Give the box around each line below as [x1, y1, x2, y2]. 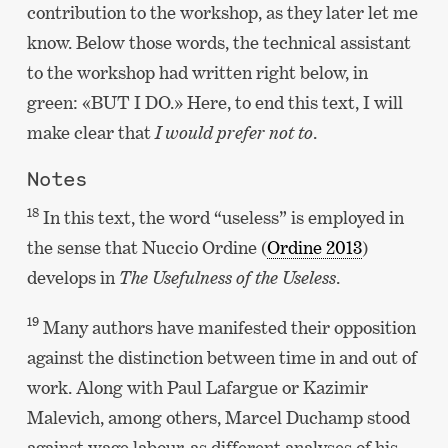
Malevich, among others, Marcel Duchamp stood [26, 406, 410, 428]
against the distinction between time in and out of [26, 346, 417, 368]
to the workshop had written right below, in [26, 61, 368, 83]
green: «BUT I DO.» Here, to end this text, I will [26, 91, 403, 113]
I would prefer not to [154, 121, 313, 143]
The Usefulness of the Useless [118, 267, 336, 289]
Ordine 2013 [266, 237, 362, 259]
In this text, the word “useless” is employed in [38, 207, 404, 229]
